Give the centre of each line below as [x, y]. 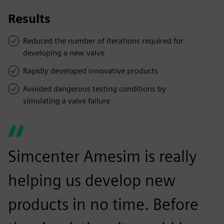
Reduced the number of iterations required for [103, 40]
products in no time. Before [103, 204]
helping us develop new [92, 180]
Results [29, 18]
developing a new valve [64, 52]
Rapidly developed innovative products [90, 70]
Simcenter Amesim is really [102, 156]
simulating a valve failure [66, 100]
